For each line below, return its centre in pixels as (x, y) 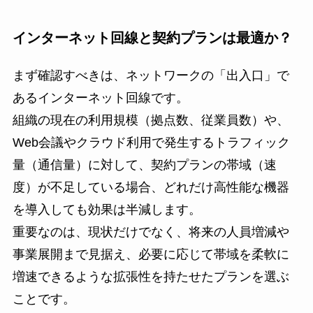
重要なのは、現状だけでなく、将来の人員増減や (151, 232)
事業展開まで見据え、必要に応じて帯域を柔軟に (151, 255)
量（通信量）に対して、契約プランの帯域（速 (144, 165)
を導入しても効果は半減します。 (107, 210)
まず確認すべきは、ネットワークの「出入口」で (151, 76)
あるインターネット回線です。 (100, 98)
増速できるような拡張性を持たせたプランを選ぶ (151, 277)
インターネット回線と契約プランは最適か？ (152, 37)
